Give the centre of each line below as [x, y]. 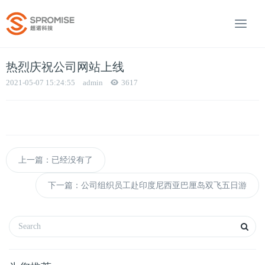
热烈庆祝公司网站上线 [65, 67]
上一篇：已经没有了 [56, 160]
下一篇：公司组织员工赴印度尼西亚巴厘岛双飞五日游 [147, 185]
